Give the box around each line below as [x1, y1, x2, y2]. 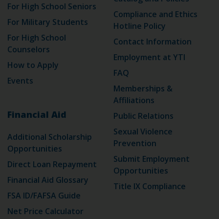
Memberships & [113, 83, 173, 94]
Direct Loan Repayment [7, 159, 97, 170]
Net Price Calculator [7, 206, 84, 217]
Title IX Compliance [113, 181, 186, 192]
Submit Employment [113, 153, 190, 165]
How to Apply [7, 60, 59, 71]
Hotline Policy [113, 21, 166, 32]
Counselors [7, 44, 50, 55]
